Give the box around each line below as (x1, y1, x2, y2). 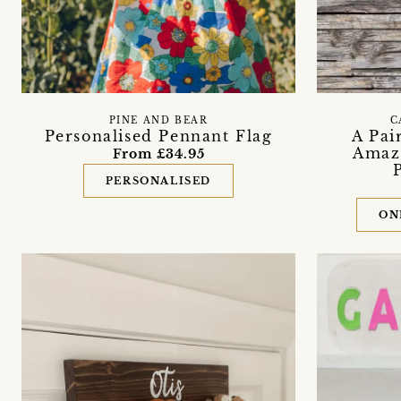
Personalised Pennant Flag (44, 126, 273, 145)
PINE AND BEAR (108, 115, 209, 126)
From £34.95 (112, 145, 205, 162)
